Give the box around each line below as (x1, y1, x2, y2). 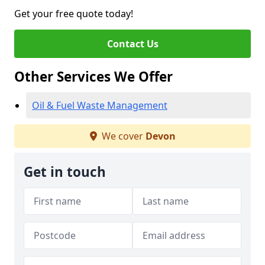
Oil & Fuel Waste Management (32, 99, 167, 112)
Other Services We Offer (14, 67, 173, 86)
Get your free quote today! (14, 7, 133, 20)
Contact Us (106, 37, 159, 50)
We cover (99, 130, 146, 143)
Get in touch (24, 163, 106, 181)
